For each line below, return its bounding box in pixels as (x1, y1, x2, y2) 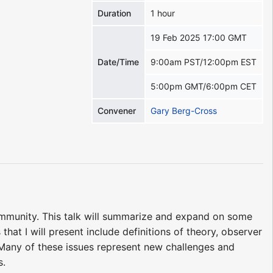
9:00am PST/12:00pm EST (151, 56, 257, 67)
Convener (97, 105, 136, 116)
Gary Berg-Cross (151, 105, 218, 116)
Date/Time (97, 56, 140, 67)
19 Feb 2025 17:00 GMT (151, 32, 247, 43)
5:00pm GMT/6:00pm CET (151, 80, 257, 91)
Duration (97, 7, 132, 18)
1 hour (151, 7, 175, 18)
